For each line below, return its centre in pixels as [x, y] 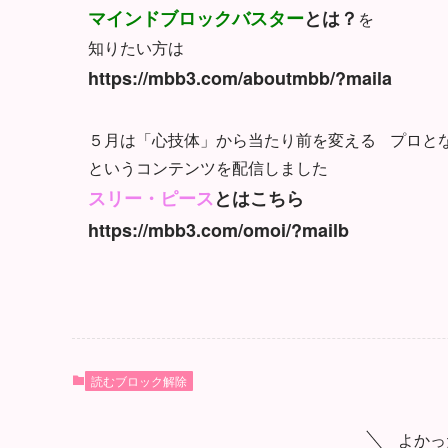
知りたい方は [136, 47]
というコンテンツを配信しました [208, 167]
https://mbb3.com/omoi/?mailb [218, 229]
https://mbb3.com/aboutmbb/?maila [240, 77]
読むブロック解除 [139, 380]
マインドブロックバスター [196, 17]
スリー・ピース [151, 197]
